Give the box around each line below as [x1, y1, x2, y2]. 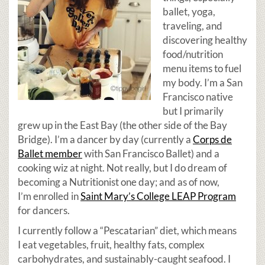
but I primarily [163, 105, 224, 117]
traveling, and [163, 20, 222, 32]
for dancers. [18, 204, 70, 216]
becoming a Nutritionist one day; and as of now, [18, 176, 219, 188]
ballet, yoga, [163, 5, 215, 18]
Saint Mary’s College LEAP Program [80, 190, 236, 202]
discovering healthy [163, 34, 247, 46]
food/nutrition [163, 48, 223, 60]
